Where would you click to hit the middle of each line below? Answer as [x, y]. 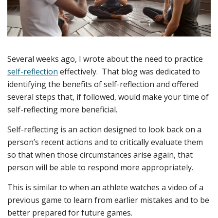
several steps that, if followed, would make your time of [108, 97]
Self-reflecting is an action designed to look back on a [104, 130]
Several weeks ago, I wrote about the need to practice [105, 59]
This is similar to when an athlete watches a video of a [105, 188]
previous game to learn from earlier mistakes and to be [108, 200]
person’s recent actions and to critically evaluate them [105, 142]
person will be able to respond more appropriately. [100, 168]
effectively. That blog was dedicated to [129, 72]
